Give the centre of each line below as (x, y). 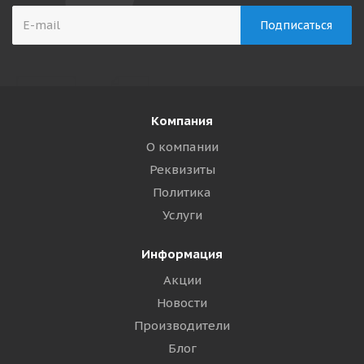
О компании (182, 147)
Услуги (182, 215)
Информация (182, 254)
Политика (182, 192)
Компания (182, 121)
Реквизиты (182, 169)
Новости (182, 303)
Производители (182, 325)
